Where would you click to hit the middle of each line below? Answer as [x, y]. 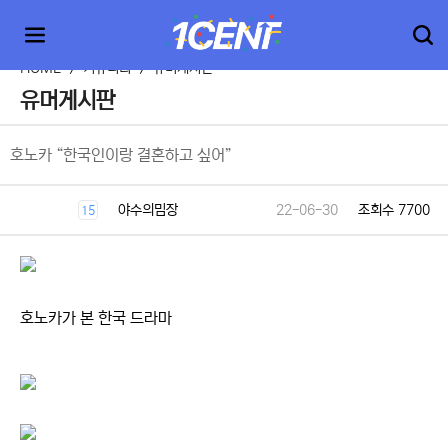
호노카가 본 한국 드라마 [96, 318]
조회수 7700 [394, 210]
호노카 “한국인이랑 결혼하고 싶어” [121, 155]
